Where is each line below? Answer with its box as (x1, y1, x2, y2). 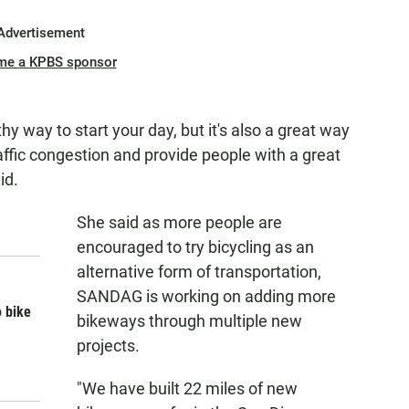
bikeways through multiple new (77, 311, 302, 330)
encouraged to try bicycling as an (77, 237, 314, 257)
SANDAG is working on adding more (77, 287, 336, 306)
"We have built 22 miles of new (77, 379, 298, 398)
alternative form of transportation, (77, 262, 321, 281)
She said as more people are (77, 213, 282, 232)
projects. (77, 336, 140, 355)
